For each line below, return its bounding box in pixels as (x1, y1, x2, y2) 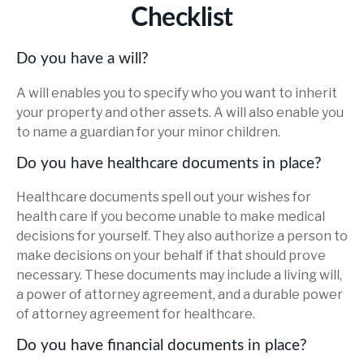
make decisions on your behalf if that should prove (16, 248, 326, 264)
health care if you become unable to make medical (16, 209, 325, 225)
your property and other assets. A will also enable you (16, 104, 344, 120)
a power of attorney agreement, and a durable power (16, 287, 343, 303)
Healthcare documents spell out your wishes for (16, 189, 311, 206)
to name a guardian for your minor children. (16, 123, 280, 140)
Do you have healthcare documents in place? (16, 155, 322, 171)
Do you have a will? (16, 51, 149, 67)
